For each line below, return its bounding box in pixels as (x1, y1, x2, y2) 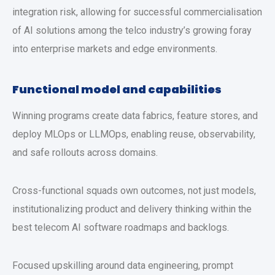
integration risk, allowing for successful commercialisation (12, 6, 262, 18)
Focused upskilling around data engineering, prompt (12, 260, 233, 271)
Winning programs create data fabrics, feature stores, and (12, 110, 258, 122)
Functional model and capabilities (12, 82, 222, 97)
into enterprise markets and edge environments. (12, 43, 217, 55)
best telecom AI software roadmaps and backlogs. (12, 222, 229, 233)
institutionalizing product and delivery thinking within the (12, 203, 252, 215)
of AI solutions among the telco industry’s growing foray (12, 25, 252, 36)
